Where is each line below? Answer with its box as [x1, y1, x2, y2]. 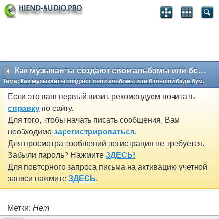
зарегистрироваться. [54, 128, 136, 136]
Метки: [7, 203, 33, 212]
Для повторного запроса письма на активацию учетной [8, 163, 207, 172]
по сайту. [40, 104, 73, 113]
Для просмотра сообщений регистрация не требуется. [8, 139, 204, 148]
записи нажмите [8, 175, 68, 183]
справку [8, 104, 40, 113]
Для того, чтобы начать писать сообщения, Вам [8, 116, 180, 125]
